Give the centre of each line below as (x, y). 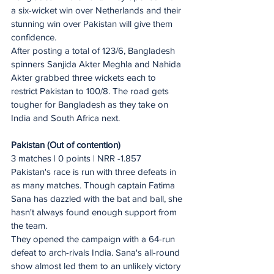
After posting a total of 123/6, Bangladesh (94, 50)
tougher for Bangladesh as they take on (91, 104)
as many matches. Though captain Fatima (94, 185)
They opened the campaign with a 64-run (94, 239)
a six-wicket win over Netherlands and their (97, 10)
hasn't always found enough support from (95, 212)
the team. (29, 225)
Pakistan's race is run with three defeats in (95, 171)
